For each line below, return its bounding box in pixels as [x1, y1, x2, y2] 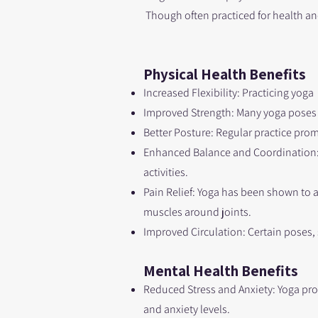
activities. [143, 165, 188, 180]
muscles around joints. [143, 204, 251, 219]
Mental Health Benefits [143, 261, 298, 280]
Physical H [143, 65, 212, 84]
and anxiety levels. [143, 302, 230, 317]
